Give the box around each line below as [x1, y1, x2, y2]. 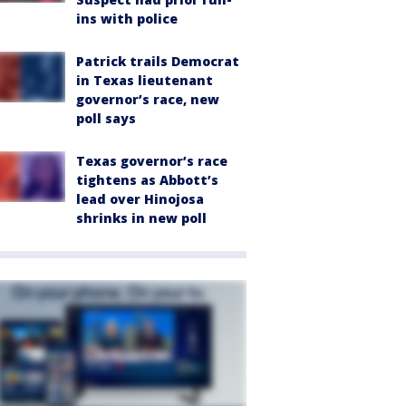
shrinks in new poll [76, 209, 207, 227]
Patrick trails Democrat [76, 53, 239, 71]
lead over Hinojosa [76, 190, 204, 208]
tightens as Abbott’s [76, 171, 218, 189]
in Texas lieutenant [76, 72, 213, 90]
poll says [76, 110, 136, 128]
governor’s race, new [76, 91, 219, 109]
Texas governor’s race [76, 152, 227, 170]
